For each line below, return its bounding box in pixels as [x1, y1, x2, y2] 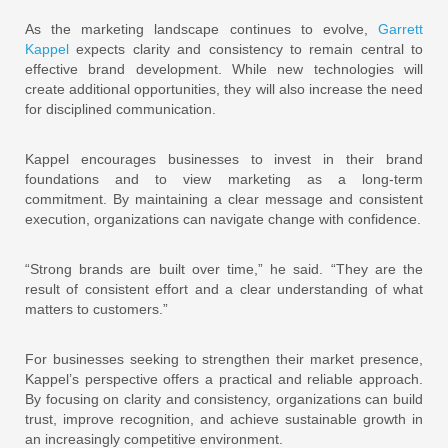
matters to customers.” [25, 301, 168, 317]
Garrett [378, 21, 423, 37]
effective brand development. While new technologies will [25, 61, 423, 77]
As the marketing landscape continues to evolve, [25, 21, 378, 37]
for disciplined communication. [25, 101, 216, 117]
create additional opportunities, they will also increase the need [25, 81, 423, 97]
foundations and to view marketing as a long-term [25, 171, 423, 187]
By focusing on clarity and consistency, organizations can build [25, 391, 423, 407]
